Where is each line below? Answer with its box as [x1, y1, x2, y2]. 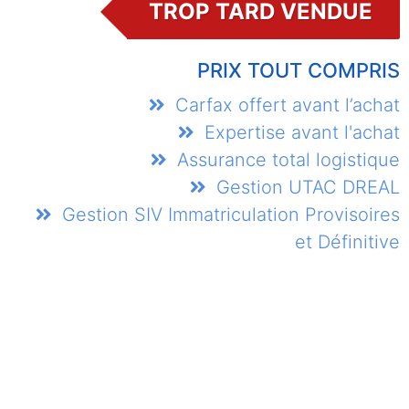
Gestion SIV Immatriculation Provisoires [56, 204, 400, 226]
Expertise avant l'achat [198, 121, 400, 144]
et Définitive [294, 231, 400, 254]
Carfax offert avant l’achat [169, 94, 400, 117]
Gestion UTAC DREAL [210, 176, 400, 199]
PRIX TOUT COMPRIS [196, 58, 400, 83]
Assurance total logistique [171, 149, 400, 172]
